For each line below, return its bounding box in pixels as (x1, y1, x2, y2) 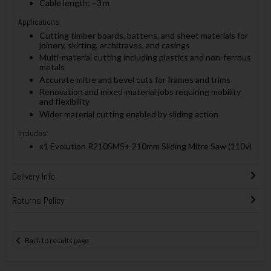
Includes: (18, 127, 48, 139)
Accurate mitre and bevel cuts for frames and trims (39, 74, 230, 85)
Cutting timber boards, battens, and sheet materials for (39, 30, 248, 41)
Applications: (18, 16, 61, 28)
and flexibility (39, 96, 90, 107)
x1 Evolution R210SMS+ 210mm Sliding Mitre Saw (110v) (39, 141, 252, 152)
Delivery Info (11, 170, 55, 183)
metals (39, 62, 65, 73)
